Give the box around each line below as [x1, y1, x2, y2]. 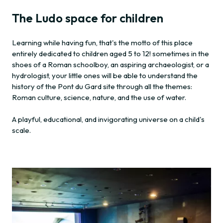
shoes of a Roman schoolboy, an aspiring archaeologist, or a [12, 60, 209, 70]
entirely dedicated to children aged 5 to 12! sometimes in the [12, 49, 209, 59]
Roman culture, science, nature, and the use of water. [12, 93, 186, 103]
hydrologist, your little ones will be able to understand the [12, 71, 198, 81]
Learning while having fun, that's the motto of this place [12, 38, 193, 48]
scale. [12, 125, 31, 135]
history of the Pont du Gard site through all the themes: [12, 82, 192, 92]
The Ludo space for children [12, 10, 163, 26]
